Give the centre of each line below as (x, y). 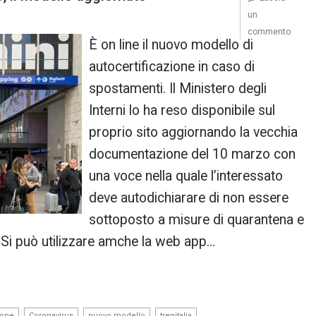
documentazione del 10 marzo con (193, 154)
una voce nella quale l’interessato (186, 176)
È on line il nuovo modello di (171, 45)
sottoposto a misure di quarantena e (197, 220)
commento (269, 32)
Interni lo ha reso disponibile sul (182, 110)
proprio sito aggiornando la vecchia (194, 132)
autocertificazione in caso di (172, 67)
